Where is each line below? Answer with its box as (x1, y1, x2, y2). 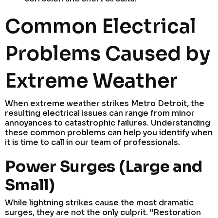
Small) (5, 175, 55, 195)
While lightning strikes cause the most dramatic (5, 197, 194, 208)
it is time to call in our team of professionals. (5, 137, 180, 147)
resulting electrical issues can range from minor (5, 108, 195, 118)
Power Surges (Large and (5, 156, 202, 176)
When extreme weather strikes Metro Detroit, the (5, 98, 204, 109)
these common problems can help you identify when (5, 127, 213, 138)
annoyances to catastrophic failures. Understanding (5, 117, 210, 128)
